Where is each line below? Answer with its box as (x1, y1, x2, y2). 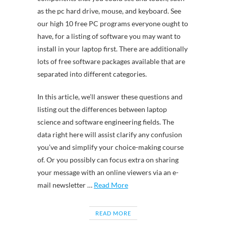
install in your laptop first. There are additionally (37, 44, 188, 53)
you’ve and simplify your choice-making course (37, 143, 184, 151)
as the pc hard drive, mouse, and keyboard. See (37, 7, 181, 15)
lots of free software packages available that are (37, 57, 185, 66)
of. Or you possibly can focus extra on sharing (37, 155, 179, 164)
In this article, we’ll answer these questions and (37, 92, 183, 101)
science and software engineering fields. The (37, 118, 174, 126)
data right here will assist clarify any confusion (37, 130, 182, 139)
